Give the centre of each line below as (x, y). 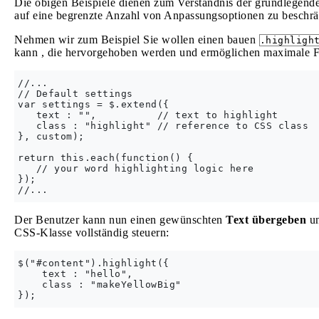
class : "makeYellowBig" (100, 284)
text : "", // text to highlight (148, 115)
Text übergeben (266, 220)
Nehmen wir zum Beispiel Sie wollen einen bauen (137, 40)
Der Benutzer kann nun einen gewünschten (120, 220)
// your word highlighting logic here (136, 168)
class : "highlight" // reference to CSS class (163, 126)
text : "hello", (75, 274)
